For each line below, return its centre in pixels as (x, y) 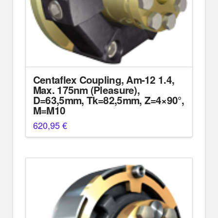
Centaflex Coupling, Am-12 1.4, (104, 80)
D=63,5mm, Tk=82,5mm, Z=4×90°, (108, 100)
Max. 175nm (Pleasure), (86, 90)
